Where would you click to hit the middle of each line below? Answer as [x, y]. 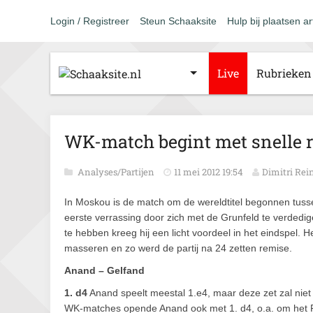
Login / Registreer [90, 21]
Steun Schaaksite [178, 21]
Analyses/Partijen [117, 172]
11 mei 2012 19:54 [209, 172]
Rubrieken [284, 73]
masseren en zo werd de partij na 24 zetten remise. [178, 248]
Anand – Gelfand [104, 270]
